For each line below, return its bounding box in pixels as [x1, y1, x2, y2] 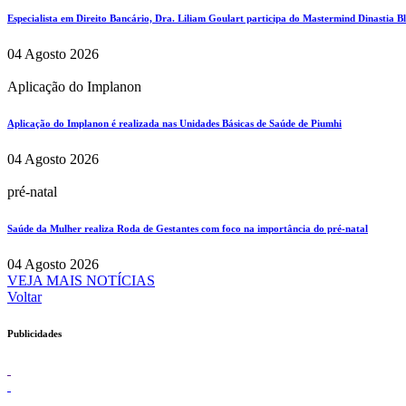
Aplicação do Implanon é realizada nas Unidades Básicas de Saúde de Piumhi [7, 117, 342, 129]
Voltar [7, 288, 42, 304]
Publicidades [7, 327, 62, 339]
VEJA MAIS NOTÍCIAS [7, 272, 155, 288]
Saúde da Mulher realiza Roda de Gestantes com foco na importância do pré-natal [7, 222, 368, 234]
